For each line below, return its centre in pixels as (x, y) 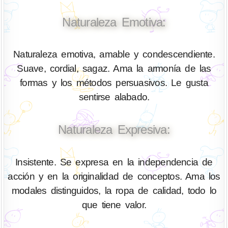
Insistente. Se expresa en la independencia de (114, 162)
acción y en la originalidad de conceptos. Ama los (114, 177)
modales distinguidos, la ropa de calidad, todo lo (114, 191)
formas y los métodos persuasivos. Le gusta (114, 83)
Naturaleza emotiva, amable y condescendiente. (114, 54)
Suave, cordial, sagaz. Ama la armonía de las (114, 69)
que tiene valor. (114, 205)
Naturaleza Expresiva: (114, 130)
